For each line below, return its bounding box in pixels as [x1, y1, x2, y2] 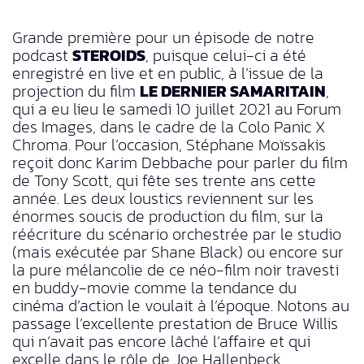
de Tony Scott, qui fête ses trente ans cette [12, 167, 316, 193]
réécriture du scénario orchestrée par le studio [12, 221, 341, 246]
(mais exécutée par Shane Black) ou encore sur [12, 239, 344, 264]
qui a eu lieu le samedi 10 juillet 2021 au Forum [12, 96, 341, 121]
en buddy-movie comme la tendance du [12, 275, 297, 300]
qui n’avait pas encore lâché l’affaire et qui [12, 328, 310, 353]
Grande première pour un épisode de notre [12, 24, 314, 50]
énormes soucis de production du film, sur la [12, 203, 323, 228]
